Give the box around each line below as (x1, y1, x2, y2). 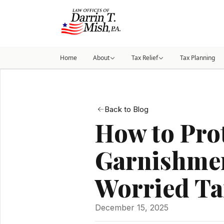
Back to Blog (104, 104, 148, 114)
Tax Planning (180, 53, 215, 62)
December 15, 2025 (95, 202, 168, 213)
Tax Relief (131, 53, 158, 62)
